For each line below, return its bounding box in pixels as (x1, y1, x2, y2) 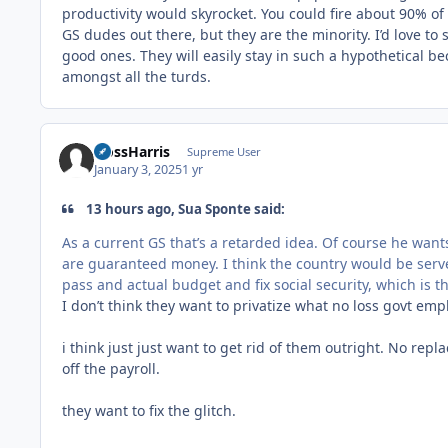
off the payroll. (62, 359, 164, 379)
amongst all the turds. (62, 67, 215, 87)
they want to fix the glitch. (62, 401, 240, 421)
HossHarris (94, 141, 171, 161)
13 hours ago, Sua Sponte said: (83, 199, 286, 218)
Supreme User (186, 143, 261, 159)
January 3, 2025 (94, 160, 183, 178)
